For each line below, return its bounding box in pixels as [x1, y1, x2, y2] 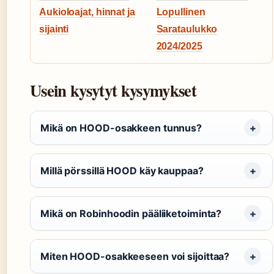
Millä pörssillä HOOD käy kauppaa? [40, 165, 204, 177]
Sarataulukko [156, 24, 218, 35]
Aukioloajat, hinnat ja [39, 7, 135, 18]
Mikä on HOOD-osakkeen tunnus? [40, 122, 202, 135]
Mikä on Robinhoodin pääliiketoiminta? [40, 207, 222, 220]
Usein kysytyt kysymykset [30, 78, 196, 103]
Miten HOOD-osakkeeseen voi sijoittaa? [40, 250, 230, 263]
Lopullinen [156, 7, 206, 18]
